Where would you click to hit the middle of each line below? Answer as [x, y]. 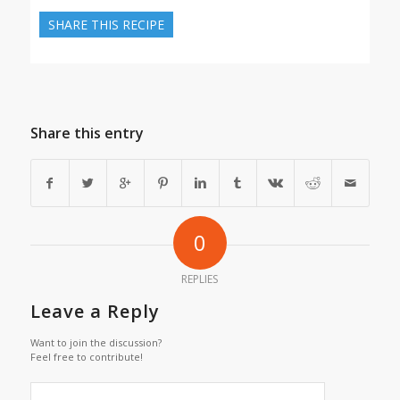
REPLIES [200, 279]
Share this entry [87, 133]
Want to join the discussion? [96, 343]
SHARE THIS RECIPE [106, 25]
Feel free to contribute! [86, 357]
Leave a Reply [95, 312]
